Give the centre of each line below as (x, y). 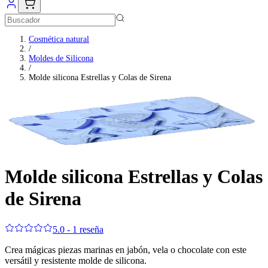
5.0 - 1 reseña (78, 229)
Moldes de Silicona (61, 58)
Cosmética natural (59, 39)
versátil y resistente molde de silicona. (76, 260)
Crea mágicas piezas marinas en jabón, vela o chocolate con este (126, 249)
